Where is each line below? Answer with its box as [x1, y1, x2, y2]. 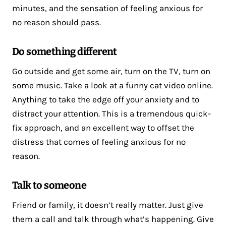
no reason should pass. [12, 17, 101, 27]
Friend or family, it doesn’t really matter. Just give [12, 199, 203, 210]
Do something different [12, 45, 117, 58]
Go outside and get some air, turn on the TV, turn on [12, 66, 210, 76]
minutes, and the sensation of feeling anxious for [12, 3, 203, 13]
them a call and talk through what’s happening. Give [12, 213, 214, 224]
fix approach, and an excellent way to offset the [12, 122, 194, 133]
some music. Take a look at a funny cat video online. [12, 80, 213, 90]
